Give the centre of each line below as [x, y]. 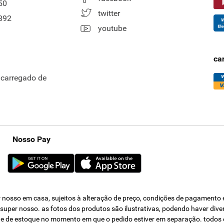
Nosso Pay [31, 139]
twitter [109, 13]
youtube [112, 28]
